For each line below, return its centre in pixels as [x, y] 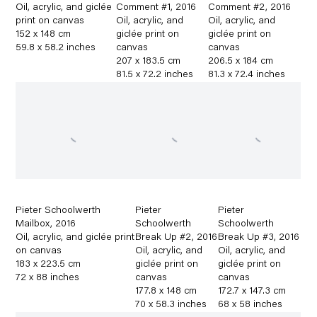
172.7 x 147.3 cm [252, 291]
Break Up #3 [246, 237]
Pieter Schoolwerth [58, 211]
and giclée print [100, 237]
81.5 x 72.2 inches [154, 75]
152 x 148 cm [44, 34]
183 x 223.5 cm [48, 264]
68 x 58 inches [250, 305]
